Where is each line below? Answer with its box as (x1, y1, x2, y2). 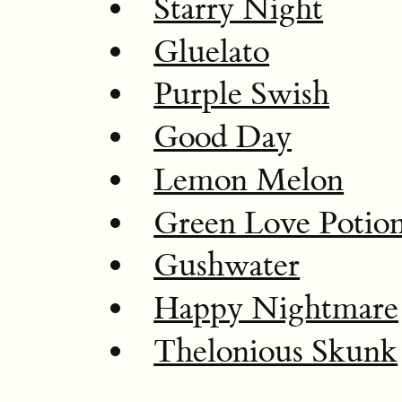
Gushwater (153, 246, 301, 286)
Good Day (153, 118, 293, 157)
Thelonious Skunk (153, 331, 398, 371)
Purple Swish (153, 74, 330, 115)
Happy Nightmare (153, 289, 399, 328)
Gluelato (153, 31, 270, 72)
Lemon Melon (153, 160, 345, 200)
